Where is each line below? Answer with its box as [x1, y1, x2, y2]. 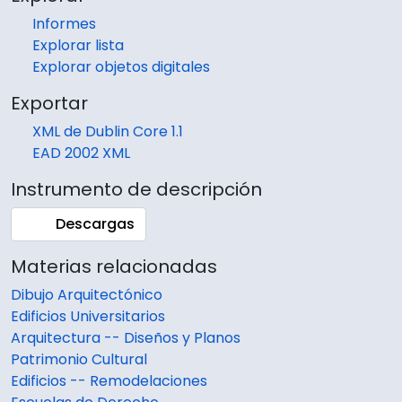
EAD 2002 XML [32, 143, 130, 164]
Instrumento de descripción [11, 177, 262, 203]
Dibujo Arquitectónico [11, 284, 162, 306]
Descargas [56, 214, 135, 235]
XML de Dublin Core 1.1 [32, 121, 183, 143]
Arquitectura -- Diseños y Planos [11, 328, 240, 349]
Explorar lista [32, 35, 124, 57]
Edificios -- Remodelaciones [11, 371, 207, 392]
